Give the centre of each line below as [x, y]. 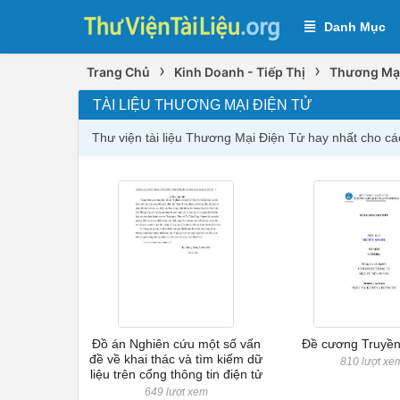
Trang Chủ [118, 72]
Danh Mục [355, 27]
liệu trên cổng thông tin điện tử [176, 374]
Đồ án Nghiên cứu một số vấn [176, 344]
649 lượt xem [176, 392]
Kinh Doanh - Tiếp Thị [240, 72]
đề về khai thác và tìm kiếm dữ [176, 359]
